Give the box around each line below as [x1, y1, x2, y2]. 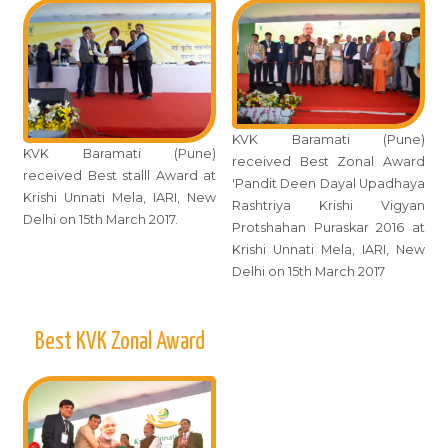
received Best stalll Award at [23, 168, 216, 184]
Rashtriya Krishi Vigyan [232, 197, 425, 213]
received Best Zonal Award [232, 153, 425, 169]
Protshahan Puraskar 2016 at [232, 219, 425, 235]
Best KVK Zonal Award [34, 329, 205, 354]
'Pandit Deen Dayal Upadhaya [232, 175, 425, 191]
